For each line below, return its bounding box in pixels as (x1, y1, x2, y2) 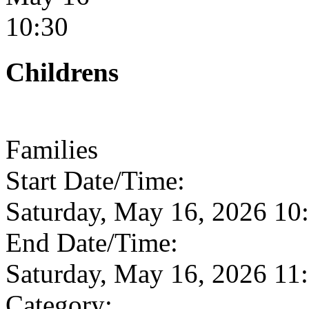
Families (6, 134, 98, 164)
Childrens (6, 57, 119, 88)
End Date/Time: (6, 227, 178, 257)
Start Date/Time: (6, 165, 185, 195)
